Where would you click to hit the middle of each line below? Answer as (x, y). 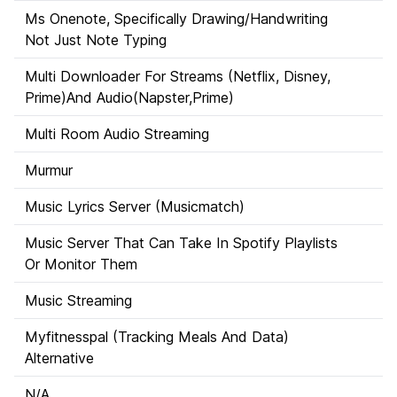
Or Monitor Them (81, 264)
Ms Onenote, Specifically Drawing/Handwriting (176, 19)
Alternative (59, 358)
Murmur (49, 170)
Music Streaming (78, 300)
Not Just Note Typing (96, 40)
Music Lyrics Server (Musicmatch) (135, 206)
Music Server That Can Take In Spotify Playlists (181, 243)
